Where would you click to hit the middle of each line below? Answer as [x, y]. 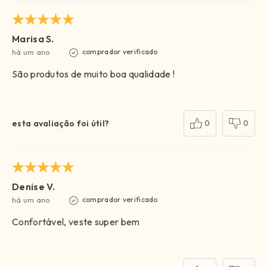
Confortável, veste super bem [76, 222]
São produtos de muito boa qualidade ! [94, 74]
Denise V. [34, 187]
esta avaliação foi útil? [61, 124]
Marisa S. [33, 39]
